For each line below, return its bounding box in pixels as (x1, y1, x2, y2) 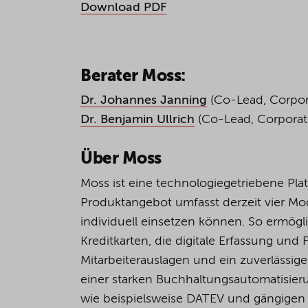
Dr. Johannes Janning (80, 94, 207, 107)
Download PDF (80, 1, 166, 14)
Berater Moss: (80, 68, 186, 85)
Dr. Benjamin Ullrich (80, 113, 195, 126)
